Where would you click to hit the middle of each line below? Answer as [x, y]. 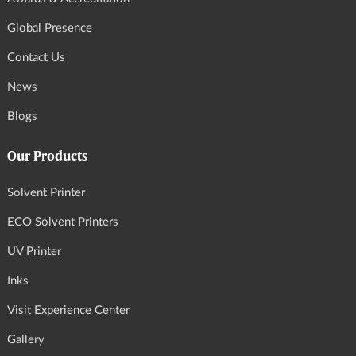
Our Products [47, 156]
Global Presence [50, 28]
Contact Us [36, 57]
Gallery [26, 339]
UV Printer [34, 251]
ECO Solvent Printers [63, 222]
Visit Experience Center [68, 310]
